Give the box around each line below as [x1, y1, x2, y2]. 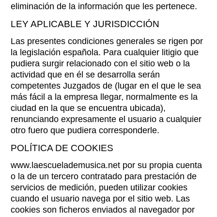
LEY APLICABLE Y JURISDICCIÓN [11, 19, 160, 29]
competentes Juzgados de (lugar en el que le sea [11, 81, 201, 91]
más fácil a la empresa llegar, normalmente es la [11, 92, 198, 102]
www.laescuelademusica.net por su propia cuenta [11, 160, 202, 170]
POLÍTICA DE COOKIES [11, 143, 114, 153]
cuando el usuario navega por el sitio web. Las [11, 194, 190, 203]
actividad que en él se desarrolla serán [11, 70, 160, 79]
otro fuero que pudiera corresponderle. [11, 125, 160, 135]
